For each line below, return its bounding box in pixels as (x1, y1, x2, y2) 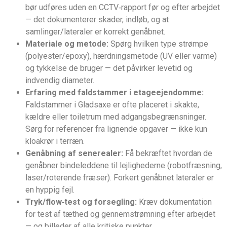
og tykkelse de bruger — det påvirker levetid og (25, 63, 193, 73)
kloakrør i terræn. (25, 136, 85, 146)
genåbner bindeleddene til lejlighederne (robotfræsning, (25, 160, 222, 170)
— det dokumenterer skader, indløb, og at (25, 14, 169, 24)
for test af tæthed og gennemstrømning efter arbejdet (25, 209, 215, 219)
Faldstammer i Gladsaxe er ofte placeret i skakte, (25, 99, 199, 109)
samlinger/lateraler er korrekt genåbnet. (25, 26, 165, 36)
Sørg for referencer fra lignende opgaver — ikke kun (25, 124, 207, 134)
